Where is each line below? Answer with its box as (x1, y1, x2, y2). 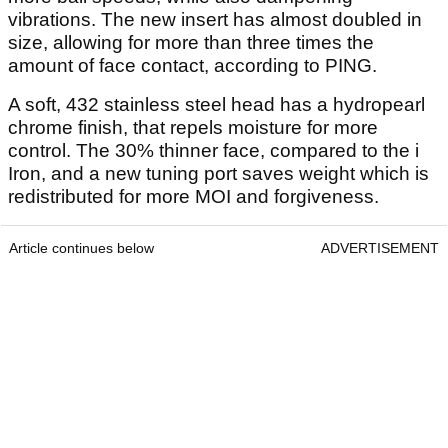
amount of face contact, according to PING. (8, 55, 377, 77)
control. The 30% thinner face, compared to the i (8, 140, 419, 162)
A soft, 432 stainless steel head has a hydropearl (8, 94, 425, 116)
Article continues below (9, 240, 154, 257)
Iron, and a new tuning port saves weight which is (8, 163, 429, 185)
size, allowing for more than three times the (8, 32, 374, 54)
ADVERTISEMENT (321, 240, 439, 257)
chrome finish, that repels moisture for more (8, 117, 378, 139)
